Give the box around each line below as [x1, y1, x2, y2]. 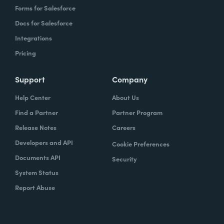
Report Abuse [15, 182, 55, 192]
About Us [112, 92, 139, 102]
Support [15, 73, 45, 85]
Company [112, 73, 147, 85]
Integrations [15, 33, 52, 43]
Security [112, 154, 137, 164]
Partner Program [112, 107, 162, 117]
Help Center [15, 92, 50, 102]
